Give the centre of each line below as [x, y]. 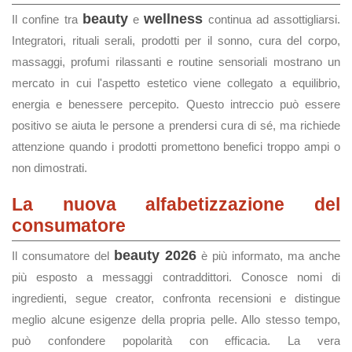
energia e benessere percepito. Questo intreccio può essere [176, 104]
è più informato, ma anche [268, 256]
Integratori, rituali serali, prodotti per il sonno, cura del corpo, [176, 40]
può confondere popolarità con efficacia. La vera [176, 341]
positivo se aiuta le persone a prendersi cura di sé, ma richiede [176, 125]
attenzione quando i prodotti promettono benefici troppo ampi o [176, 147]
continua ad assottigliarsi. [271, 19]
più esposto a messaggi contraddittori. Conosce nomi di [176, 277]
